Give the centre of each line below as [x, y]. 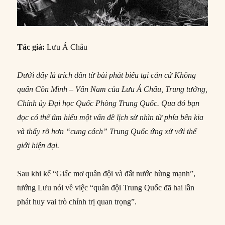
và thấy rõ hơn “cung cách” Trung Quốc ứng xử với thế [107, 132]
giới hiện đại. [38, 146]
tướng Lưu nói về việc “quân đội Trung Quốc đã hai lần [106, 188]
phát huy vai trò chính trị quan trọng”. [77, 202]
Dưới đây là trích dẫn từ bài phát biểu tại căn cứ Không [107, 75]
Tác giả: [32, 47]
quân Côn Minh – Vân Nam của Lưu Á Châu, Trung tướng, [113, 89]
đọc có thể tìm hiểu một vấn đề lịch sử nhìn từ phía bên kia [110, 118]
